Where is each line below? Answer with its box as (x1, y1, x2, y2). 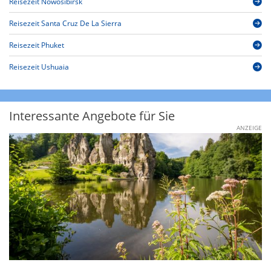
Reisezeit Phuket (9, 40, 64, 51)
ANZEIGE (237, 123, 262, 132)
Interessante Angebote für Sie (9, 108, 175, 125)
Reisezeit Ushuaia (9, 62, 69, 73)
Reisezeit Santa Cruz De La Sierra (9, 18, 122, 29)
